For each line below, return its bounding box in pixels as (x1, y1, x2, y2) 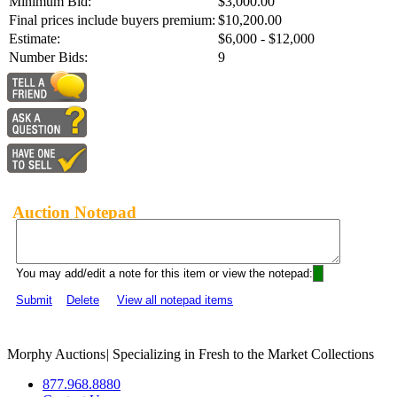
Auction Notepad (12, 202, 136, 222)
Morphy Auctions (7, 346, 105, 362)
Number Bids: (9, 50, 88, 66)
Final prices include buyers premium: (9, 12, 215, 28)
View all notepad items (117, 293, 233, 307)
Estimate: (9, 31, 60, 47)
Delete (66, 293, 99, 307)
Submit (16, 293, 52, 307)
